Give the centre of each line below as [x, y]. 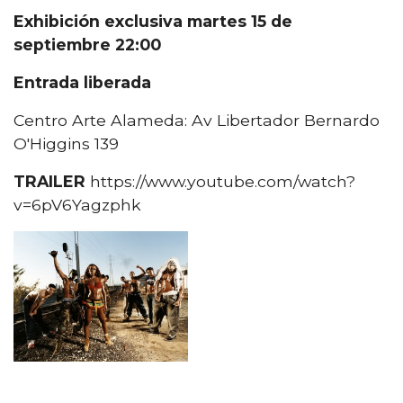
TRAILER [49, 181]
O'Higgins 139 [66, 143]
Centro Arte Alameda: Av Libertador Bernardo [197, 120]
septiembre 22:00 [87, 44]
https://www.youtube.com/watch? [220, 181]
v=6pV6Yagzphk [77, 204]
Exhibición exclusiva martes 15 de [153, 21]
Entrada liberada [82, 82]
